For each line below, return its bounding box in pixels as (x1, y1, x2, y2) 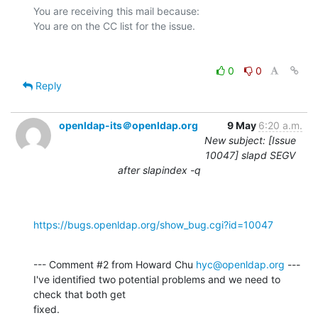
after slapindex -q (117, 163, 201, 176)
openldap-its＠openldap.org (59, 119, 198, 131)
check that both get (33, 287, 126, 300)
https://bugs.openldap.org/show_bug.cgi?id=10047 (33, 218, 273, 231)
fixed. (33, 302, 60, 315)
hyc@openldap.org (196, 258, 285, 270)
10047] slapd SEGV (205, 148, 295, 161)
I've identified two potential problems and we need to (33, 273, 280, 285)
